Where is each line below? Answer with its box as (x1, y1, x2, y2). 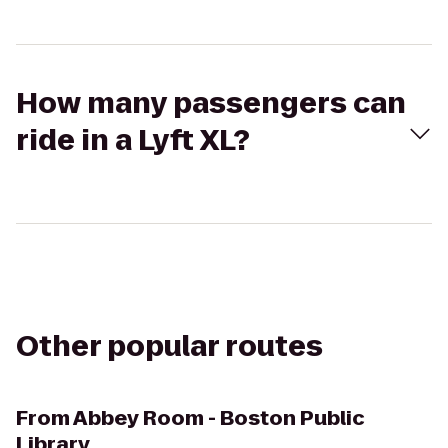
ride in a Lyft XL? (16, 121, 250, 160)
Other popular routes (16, 327, 323, 366)
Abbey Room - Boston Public (73, 404, 365, 432)
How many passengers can (16, 84, 406, 123)
